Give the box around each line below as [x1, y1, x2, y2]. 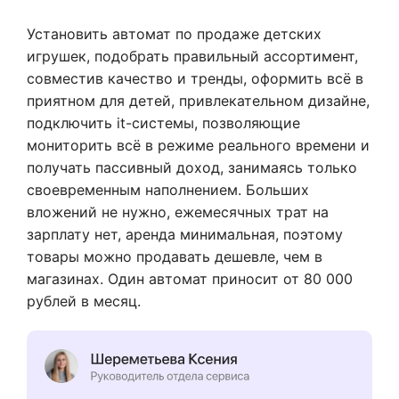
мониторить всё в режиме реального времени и [27, 135, 370, 154]
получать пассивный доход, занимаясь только [27, 158, 357, 176]
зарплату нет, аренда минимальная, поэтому [27, 224, 343, 243]
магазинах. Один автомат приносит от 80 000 [27, 269, 353, 288]
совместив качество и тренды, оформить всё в [27, 69, 363, 87]
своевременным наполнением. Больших [27, 180, 309, 199]
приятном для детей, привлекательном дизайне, [27, 91, 370, 110]
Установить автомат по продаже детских [27, 24, 322, 43]
